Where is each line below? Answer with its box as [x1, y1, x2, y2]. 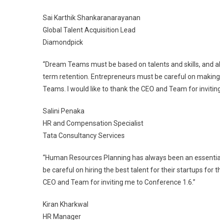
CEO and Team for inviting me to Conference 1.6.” [43, 178, 195, 186]
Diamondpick [43, 38, 83, 46]
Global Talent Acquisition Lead [43, 26, 136, 34]
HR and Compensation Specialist [43, 119, 143, 127]
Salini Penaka [43, 107, 84, 115]
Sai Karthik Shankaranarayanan [43, 14, 140, 22]
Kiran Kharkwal [43, 200, 88, 208]
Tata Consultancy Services [43, 132, 125, 139]
